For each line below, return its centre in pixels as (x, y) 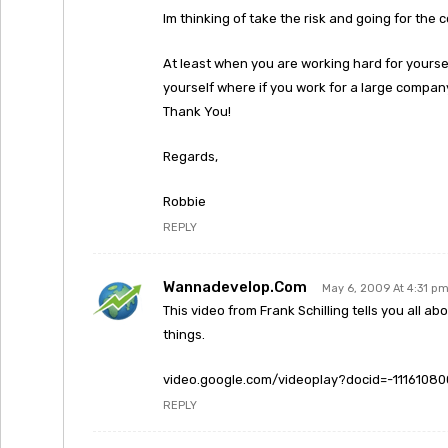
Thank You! (197, 111)
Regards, (190, 156)
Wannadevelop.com (235, 287)
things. (184, 334)
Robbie (184, 201)
